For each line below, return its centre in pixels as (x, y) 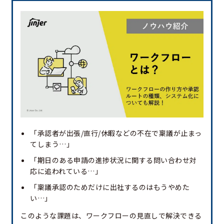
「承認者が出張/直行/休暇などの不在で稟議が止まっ (116, 133)
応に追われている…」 (66, 171)
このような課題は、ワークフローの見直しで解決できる (111, 216)
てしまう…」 (52, 144)
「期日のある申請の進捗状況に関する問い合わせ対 (113, 160)
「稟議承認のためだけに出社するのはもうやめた (110, 187)
